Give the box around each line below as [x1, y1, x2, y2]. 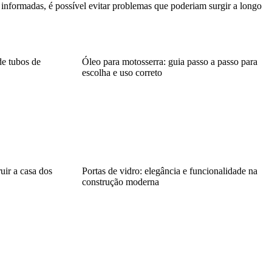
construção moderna [81, 176, 159, 187]
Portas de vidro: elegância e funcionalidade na [81, 165, 257, 176]
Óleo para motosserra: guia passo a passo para [81, 56, 257, 67]
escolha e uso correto [81, 67, 162, 78]
